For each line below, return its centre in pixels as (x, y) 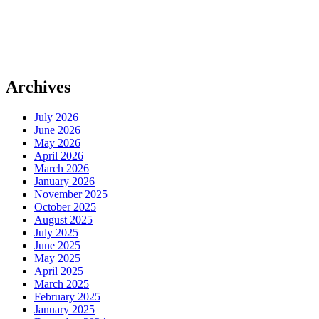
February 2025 (67, 296)
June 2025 (57, 245)
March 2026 (62, 168)
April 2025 (59, 271)
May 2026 (57, 142)
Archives (38, 87)
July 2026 (56, 117)
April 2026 (59, 155)
